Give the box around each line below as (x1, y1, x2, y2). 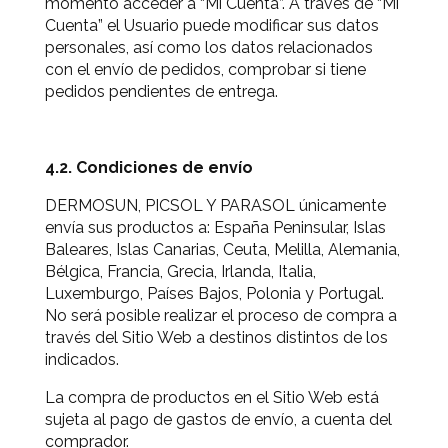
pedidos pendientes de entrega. (45, 82, 278, 101)
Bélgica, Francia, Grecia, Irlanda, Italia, (45, 262, 316, 281)
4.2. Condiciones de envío (45, 158, 253, 177)
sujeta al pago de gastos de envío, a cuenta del (45, 410, 392, 429)
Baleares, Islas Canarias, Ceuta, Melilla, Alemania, (45, 240, 400, 259)
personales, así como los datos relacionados (45, 38, 373, 57)
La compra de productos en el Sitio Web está (45, 388, 379, 407)
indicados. (45, 350, 119, 369)
